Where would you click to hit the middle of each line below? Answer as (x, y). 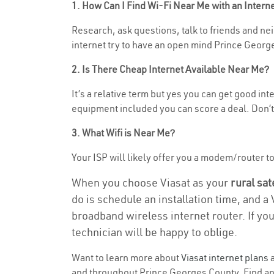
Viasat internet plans (225, 257)
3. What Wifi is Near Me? (123, 133)
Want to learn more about (126, 257)
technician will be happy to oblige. (154, 232)
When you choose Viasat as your (151, 183)
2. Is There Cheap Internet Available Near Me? (170, 69)
